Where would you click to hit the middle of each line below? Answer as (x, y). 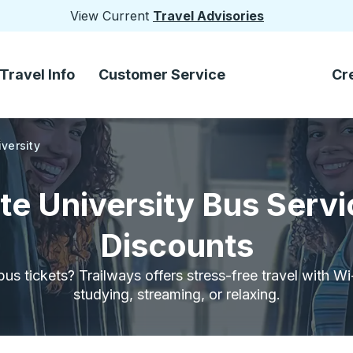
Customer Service (162, 74)
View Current (111, 16)
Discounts (176, 245)
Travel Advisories (208, 16)
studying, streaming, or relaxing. (176, 294)
